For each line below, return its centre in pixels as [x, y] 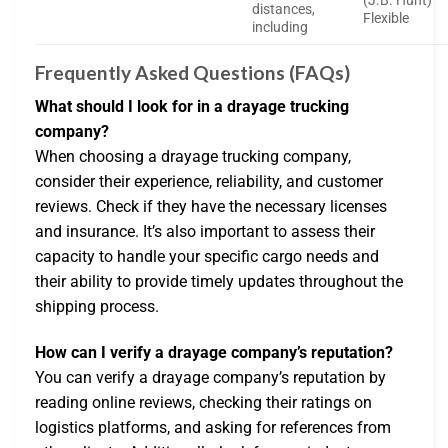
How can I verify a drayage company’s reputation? [214, 353]
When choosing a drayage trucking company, [193, 157]
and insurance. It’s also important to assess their [205, 232]
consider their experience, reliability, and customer [209, 182]
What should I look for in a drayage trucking [192, 107]
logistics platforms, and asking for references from [213, 428]
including [280, 27]
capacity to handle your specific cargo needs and [207, 257]
